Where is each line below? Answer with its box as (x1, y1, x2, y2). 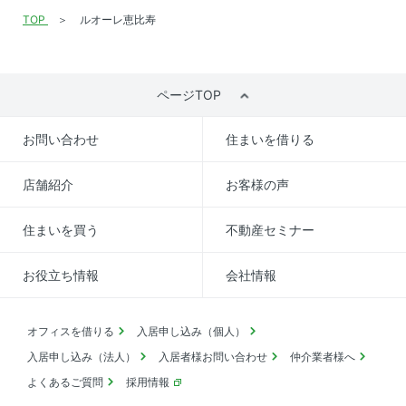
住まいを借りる (226, 130, 314, 147)
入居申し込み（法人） (27, 349, 136, 363)
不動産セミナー (226, 221, 314, 237)
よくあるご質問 (27, 374, 103, 389)
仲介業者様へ (290, 349, 355, 363)
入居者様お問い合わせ (159, 349, 267, 363)
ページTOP (157, 86, 221, 102)
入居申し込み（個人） (137, 324, 246, 338)
